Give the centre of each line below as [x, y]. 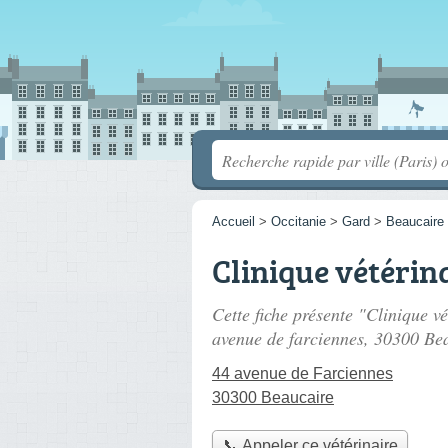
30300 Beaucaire [273, 397]
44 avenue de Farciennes [302, 373]
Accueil [233, 221]
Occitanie [298, 221]
